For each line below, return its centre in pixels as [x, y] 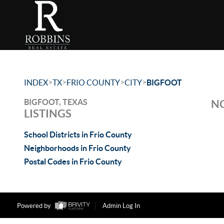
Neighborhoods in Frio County [77, 148]
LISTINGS [48, 113]
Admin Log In [121, 206]
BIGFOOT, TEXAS [56, 102]
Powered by [34, 206]
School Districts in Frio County [78, 134]
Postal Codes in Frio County [73, 161]
